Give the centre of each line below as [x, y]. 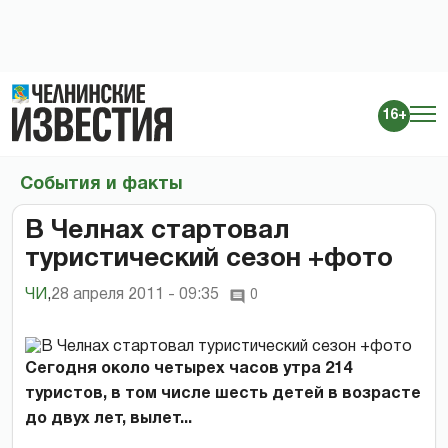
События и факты [101, 184]
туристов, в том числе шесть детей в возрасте [223, 393]
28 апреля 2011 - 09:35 [135, 294]
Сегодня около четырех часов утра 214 [188, 368]
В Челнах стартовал [157, 230]
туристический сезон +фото [209, 258]
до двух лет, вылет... [108, 418]
